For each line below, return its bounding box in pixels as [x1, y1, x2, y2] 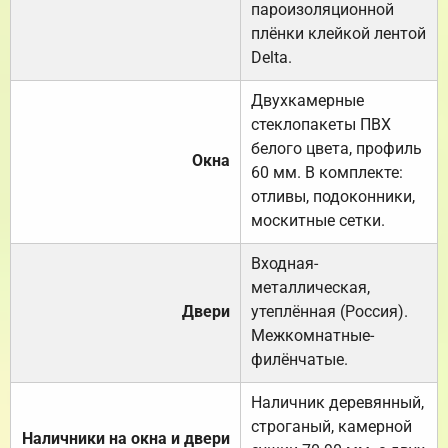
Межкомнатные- [251, 325, 374, 345]
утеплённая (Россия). [251, 301, 408, 321]
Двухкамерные [251, 90, 364, 110]
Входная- [251, 253, 318, 273]
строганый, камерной [251, 416, 412, 436]
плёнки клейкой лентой [251, 23, 426, 43]
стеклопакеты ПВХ [251, 114, 391, 134]
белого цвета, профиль [251, 138, 422, 158]
